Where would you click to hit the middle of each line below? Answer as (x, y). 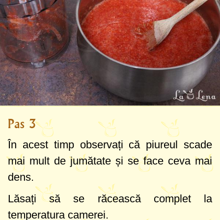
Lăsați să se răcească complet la (110, 199)
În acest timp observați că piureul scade (110, 145)
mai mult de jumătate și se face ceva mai (110, 161)
